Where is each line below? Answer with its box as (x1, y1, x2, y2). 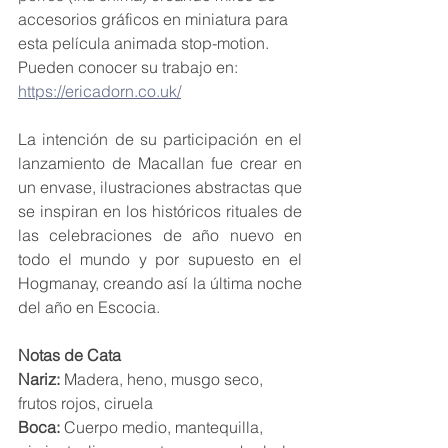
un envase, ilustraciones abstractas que (18, 177, 302, 198)
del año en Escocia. (18, 297, 160, 318)
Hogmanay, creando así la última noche (18, 273, 302, 294)
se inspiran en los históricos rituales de (18, 201, 302, 222)
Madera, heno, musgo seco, (60, 369, 267, 390)
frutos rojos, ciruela (18, 393, 153, 414)
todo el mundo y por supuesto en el (18, 249, 302, 270)
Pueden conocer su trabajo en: (18, 57, 242, 78)
